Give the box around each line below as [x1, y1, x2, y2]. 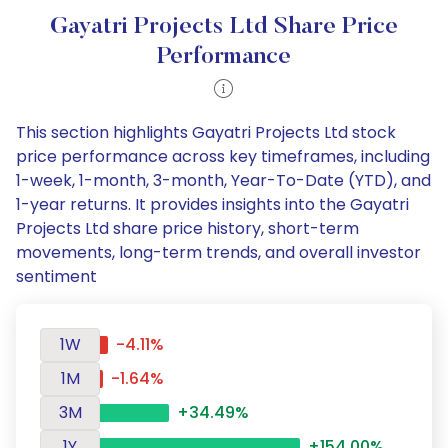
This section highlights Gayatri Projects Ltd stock [16, 121, 396, 144]
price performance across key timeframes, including [16, 145, 430, 168]
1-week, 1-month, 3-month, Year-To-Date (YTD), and [16, 169, 431, 192]
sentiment [16, 265, 97, 288]
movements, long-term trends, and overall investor [16, 241, 421, 264]
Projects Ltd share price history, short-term [16, 217, 359, 240]
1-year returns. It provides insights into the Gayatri [16, 193, 409, 216]
